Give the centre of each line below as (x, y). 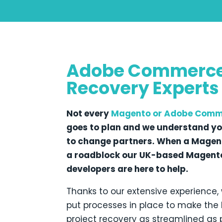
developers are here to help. (128, 169)
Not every (89, 113)
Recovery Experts (143, 88)
